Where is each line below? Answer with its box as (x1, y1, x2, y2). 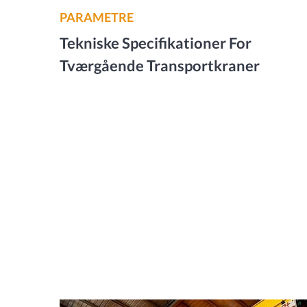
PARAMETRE (60, 10, 134, 25)
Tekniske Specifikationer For (60, 34, 251, 52)
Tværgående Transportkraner (60, 56, 260, 75)
